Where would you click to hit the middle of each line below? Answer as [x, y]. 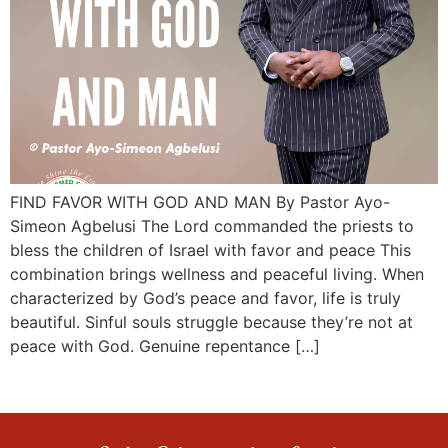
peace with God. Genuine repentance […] [165, 346]
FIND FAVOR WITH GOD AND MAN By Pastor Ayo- [200, 202]
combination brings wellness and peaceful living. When [217, 274]
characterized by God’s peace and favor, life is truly [205, 298]
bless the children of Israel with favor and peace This [210, 250]
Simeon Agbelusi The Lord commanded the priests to [212, 226]
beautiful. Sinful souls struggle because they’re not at [211, 322]
